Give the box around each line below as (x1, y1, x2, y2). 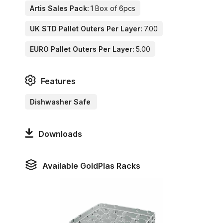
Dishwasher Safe (30, 97, 91, 106)
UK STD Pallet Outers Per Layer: (30, 24, 142, 33)
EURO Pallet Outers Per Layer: (30, 45, 134, 54)
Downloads (38, 128, 82, 139)
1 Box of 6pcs (91, 4, 135, 13)
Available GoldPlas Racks (42, 161, 140, 171)
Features (41, 76, 76, 87)
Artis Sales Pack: (30, 4, 89, 13)
